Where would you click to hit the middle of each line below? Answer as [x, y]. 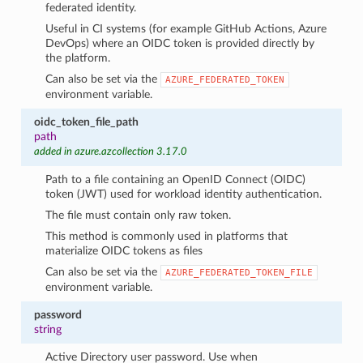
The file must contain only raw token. [139, 215]
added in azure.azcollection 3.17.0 [110, 152]
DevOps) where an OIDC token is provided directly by [180, 43]
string [47, 329]
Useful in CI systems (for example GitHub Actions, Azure [186, 28]
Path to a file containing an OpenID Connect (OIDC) [176, 179]
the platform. [78, 58]
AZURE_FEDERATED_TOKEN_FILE [239, 272]
